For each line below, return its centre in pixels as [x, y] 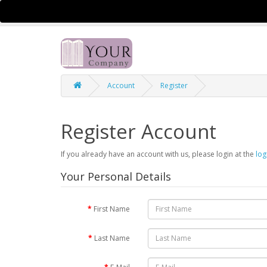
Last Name [112, 238]
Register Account [139, 131]
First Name [112, 209]
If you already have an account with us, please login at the [158, 154]
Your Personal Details [116, 176]
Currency [94, 13]
